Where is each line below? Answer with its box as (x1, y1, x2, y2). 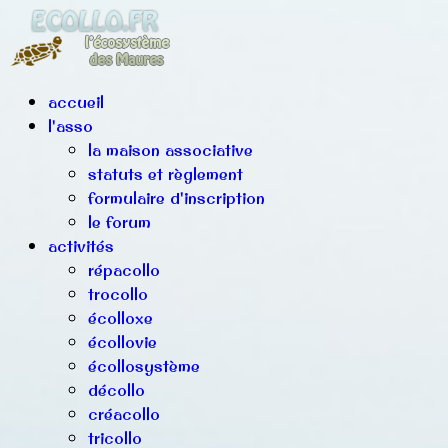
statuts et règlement (88, 164, 243, 184)
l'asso (48, 116, 93, 136)
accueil (48, 92, 104, 112)
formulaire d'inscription (88, 188, 265, 208)
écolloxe (88, 308, 153, 328)
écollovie (88, 332, 157, 352)
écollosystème (88, 356, 200, 376)
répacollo (88, 260, 160, 280)
